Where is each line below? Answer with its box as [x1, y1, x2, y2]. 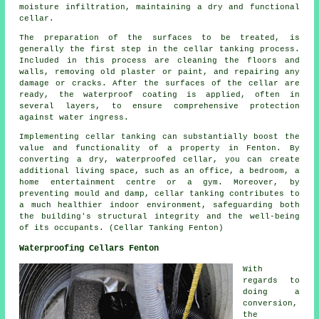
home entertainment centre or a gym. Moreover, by [19, 178, 300, 187]
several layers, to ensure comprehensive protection [19, 102, 300, 111]
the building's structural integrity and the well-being [19, 212, 300, 221]
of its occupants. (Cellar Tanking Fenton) [19, 224, 224, 233]
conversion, [243, 299, 298, 308]
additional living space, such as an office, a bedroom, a [19, 167, 300, 176]
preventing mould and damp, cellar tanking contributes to [19, 189, 300, 199]
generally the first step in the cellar [19, 45, 219, 54]
